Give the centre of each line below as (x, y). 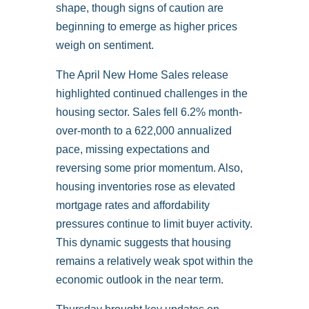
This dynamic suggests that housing (143, 243)
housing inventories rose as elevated (145, 187)
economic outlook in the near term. (139, 280)
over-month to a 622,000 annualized (143, 131)
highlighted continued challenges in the (151, 94)
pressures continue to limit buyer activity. (154, 224)
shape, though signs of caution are (139, 8)
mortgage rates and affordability (132, 206)
